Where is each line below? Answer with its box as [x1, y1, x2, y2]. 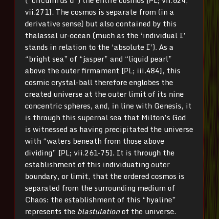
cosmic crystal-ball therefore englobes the [25, 76, 173, 88]
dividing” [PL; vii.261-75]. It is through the [25, 146, 175, 158]
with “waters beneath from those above [25, 134, 164, 147]
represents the [25, 205, 77, 217]
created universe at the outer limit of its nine [25, 88, 184, 100]
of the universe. [120, 205, 176, 217]
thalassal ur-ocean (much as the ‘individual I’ [25, 29, 186, 41]
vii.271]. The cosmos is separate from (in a [25, 5, 174, 18]
